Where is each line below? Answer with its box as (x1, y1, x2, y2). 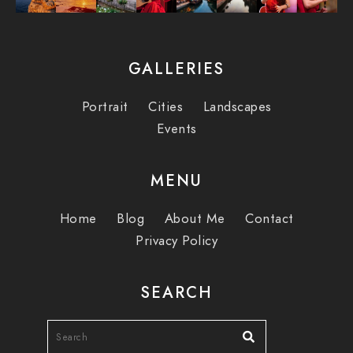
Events (156, 119, 197, 138)
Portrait (81, 97, 128, 116)
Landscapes (203, 97, 272, 116)
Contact (245, 209, 294, 228)
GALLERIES (128, 57, 225, 80)
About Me (164, 209, 225, 228)
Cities (148, 97, 183, 116)
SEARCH (140, 281, 213, 303)
